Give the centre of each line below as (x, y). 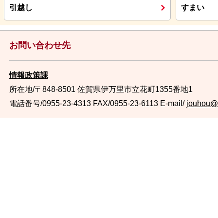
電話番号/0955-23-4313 (50, 103)
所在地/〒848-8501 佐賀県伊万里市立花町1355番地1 (101, 89)
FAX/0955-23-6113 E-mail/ (139, 103)
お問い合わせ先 (40, 45)
